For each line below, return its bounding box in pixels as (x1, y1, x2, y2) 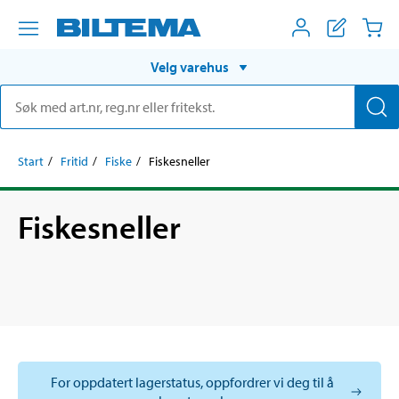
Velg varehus (151, 57, 229, 76)
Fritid (61, 152, 88, 169)
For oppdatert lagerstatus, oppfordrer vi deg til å (51, 372, 334, 391)
